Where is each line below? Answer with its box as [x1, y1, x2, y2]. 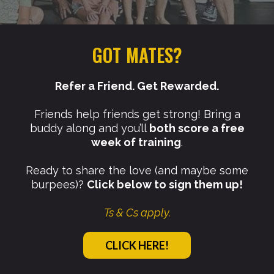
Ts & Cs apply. [103, 206, 171, 220]
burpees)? [31, 178, 87, 191]
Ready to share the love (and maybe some [26, 164, 248, 177]
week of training [91, 136, 181, 149]
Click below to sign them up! [87, 178, 243, 191]
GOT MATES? [92, 41, 182, 69]
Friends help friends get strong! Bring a [34, 108, 240, 121]
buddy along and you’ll [29, 122, 149, 135]
